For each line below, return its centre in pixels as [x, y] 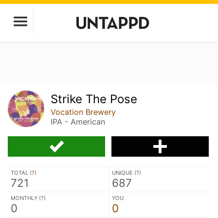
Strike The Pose [94, 99]
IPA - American [78, 122]
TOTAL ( [21, 173]
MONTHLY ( [26, 198]
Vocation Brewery [83, 112]
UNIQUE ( [124, 173]
